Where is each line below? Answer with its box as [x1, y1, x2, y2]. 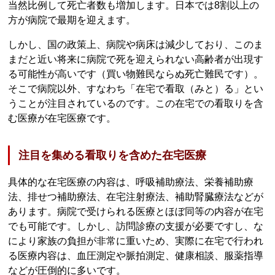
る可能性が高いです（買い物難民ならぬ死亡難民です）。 [8, 68, 264, 79]
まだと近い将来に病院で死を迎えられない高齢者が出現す [8, 53, 264, 64]
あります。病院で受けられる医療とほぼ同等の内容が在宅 [8, 206, 264, 217]
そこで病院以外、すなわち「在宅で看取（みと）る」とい [8, 83, 264, 94]
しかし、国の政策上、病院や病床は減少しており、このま [8, 39, 264, 50]
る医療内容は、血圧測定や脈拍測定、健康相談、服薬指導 [8, 250, 264, 261]
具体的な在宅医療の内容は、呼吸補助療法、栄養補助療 [8, 177, 254, 188]
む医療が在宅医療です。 [8, 112, 117, 123]
